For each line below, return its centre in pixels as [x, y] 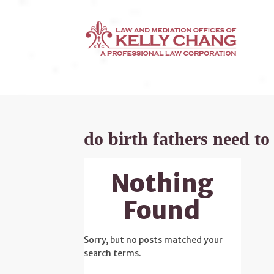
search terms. [113, 253]
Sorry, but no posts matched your [153, 240]
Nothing [162, 183]
